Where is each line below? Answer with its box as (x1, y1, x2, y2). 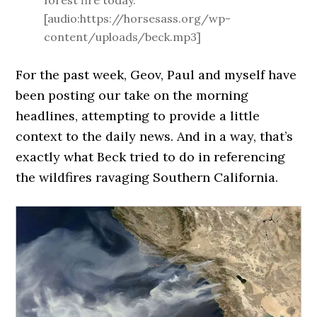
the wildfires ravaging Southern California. (16, 169, 279, 185)
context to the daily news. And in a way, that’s (16, 128, 294, 144)
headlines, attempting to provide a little (16, 108, 260, 124)
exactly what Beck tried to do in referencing (16, 149, 286, 165)
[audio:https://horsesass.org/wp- (44, 11, 231, 25)
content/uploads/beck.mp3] (44, 30, 202, 44)
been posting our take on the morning (16, 87, 249, 103)
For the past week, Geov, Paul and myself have (16, 67, 297, 83)
